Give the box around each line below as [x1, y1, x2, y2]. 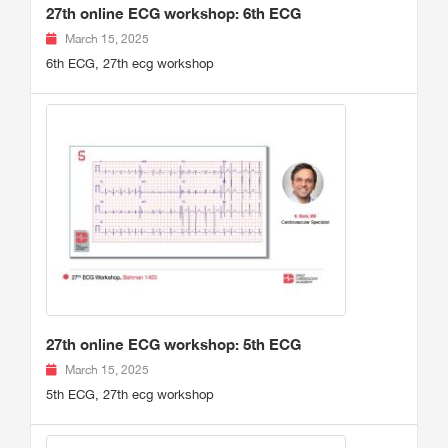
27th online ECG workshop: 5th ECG [46, 335, 301, 354]
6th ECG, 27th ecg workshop [46, 56, 214, 72]
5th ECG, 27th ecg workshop [46, 387, 214, 403]
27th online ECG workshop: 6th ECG [46, 4, 301, 23]
